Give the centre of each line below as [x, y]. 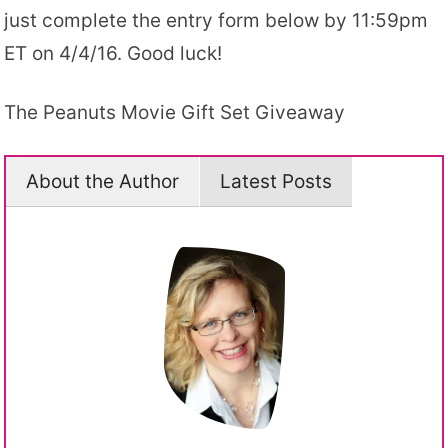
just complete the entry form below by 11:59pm [216, 20]
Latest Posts [276, 181]
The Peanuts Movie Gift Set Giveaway [175, 112]
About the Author [103, 181]
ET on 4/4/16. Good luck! [113, 53]
